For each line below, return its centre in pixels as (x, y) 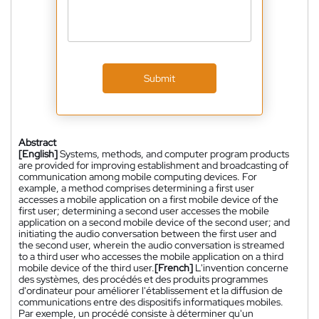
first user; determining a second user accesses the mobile (144, 210)
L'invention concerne (242, 267)
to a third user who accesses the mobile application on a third (151, 256)
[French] (174, 267)
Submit (159, 78)
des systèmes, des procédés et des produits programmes (143, 279)
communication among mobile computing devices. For (138, 176)
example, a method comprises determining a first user (136, 188)
